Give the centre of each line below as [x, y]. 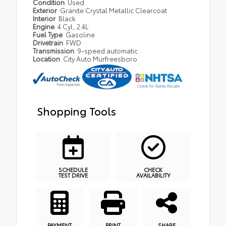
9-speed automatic [108, 50]
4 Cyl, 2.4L [73, 26]
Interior [45, 18]
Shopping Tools [76, 110]
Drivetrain [49, 42]
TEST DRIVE [73, 175]
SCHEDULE [73, 169]
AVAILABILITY [153, 175]
